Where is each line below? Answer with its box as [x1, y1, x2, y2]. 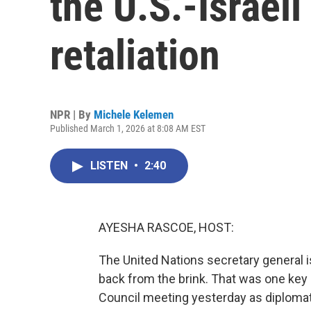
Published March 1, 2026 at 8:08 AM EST [50, 123, 205, 134]
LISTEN [90, 159, 131, 172]
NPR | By [50, 108, 94, 121]
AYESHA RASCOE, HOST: [99, 220, 234, 235]
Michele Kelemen [94, 108, 174, 121]
